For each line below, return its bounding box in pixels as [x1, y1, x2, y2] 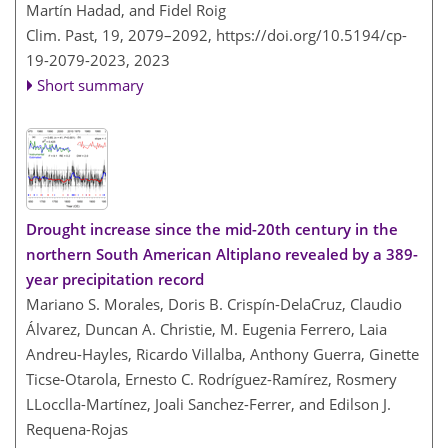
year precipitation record [26, 269, 204, 290]
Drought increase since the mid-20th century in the [26, 219, 398, 240]
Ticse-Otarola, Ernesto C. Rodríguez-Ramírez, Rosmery [26, 369, 397, 390]
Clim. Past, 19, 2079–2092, [26, 24, 216, 45]
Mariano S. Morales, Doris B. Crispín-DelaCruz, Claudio [26, 294, 402, 315]
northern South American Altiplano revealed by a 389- [26, 244, 418, 265]
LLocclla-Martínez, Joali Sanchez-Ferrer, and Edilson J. [26, 394, 391, 415]
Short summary [37, 74, 145, 95]
